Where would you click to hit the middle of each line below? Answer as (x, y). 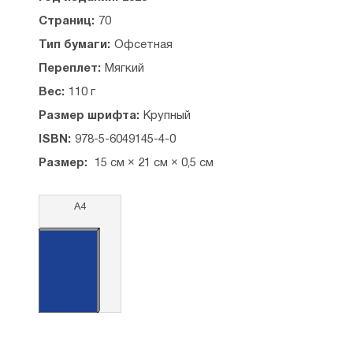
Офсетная (143, 45)
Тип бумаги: (74, 45)
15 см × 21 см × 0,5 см (152, 163)
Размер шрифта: (89, 116)
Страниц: (66, 21)
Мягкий (124, 69)
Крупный (167, 116)
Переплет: (69, 69)
